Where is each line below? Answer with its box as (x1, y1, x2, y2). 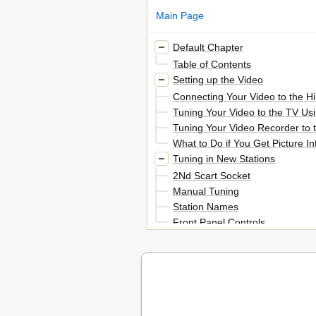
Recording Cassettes (173, 295, 266, 307)
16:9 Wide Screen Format (173, 279, 288, 291)
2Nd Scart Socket (173, 169, 250, 181)
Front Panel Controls (173, 216, 265, 228)
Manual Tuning (173, 185, 239, 197)
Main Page (156, 9, 204, 21)
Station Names (173, 200, 238, 212)
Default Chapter (173, 41, 243, 53)
